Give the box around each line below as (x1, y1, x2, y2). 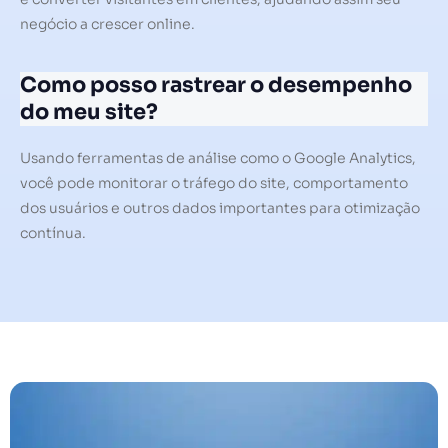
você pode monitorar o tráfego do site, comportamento (20, 173, 408, 192)
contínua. (20, 223, 86, 242)
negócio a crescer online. (20, 15, 195, 34)
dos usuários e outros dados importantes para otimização (20, 198, 420, 217)
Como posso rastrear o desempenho (20, 71, 412, 98)
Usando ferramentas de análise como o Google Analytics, (20, 148, 416, 167)
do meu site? (20, 98, 158, 125)
